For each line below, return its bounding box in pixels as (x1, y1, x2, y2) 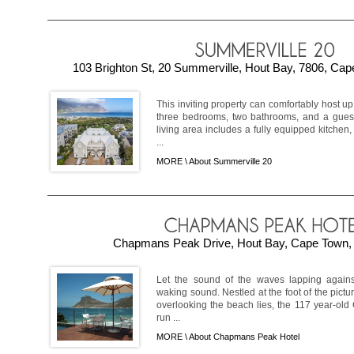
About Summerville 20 (189, 156, 272, 167)
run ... (156, 312, 180, 324)
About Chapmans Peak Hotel (189, 332, 299, 342)
